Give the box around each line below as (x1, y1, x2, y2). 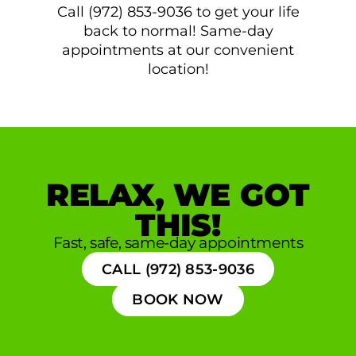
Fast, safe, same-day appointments (52, 233, 304, 253)
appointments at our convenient (62, 41, 294, 59)
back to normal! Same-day (83, 22, 273, 40)
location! (147, 60, 209, 78)
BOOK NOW (132, 291, 224, 308)
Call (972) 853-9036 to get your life (56, 3, 300, 21)
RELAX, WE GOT (45, 176, 311, 215)
